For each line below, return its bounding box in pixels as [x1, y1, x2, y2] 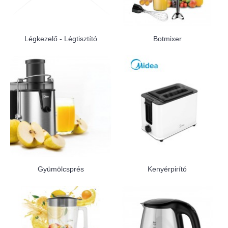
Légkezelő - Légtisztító [24, 35, 97, 43]
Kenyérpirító [148, 165, 187, 173]
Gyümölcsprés [38, 165, 84, 173]
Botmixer [153, 35, 182, 43]
